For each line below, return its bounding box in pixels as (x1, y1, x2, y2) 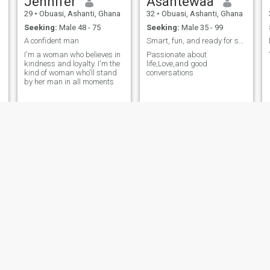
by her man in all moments (24, 77, 114, 86)
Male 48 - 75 (57, 22, 101, 32)
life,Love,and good (146, 58, 207, 68)
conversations (146, 67, 193, 77)
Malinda (24, 246, 74, 262)
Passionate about (146, 49, 207, 59)
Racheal (146, 246, 195, 262)
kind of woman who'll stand (24, 67, 117, 77)
